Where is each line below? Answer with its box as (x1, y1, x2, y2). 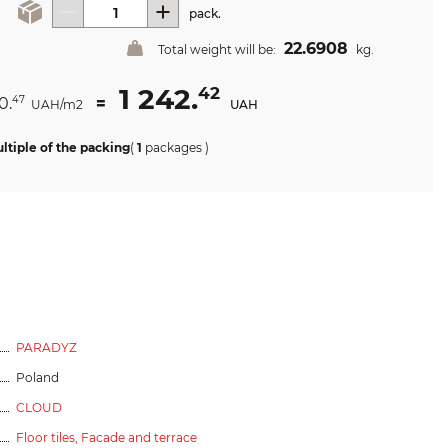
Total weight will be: (158, 42, 279, 57)
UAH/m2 (28, 97, 86, 112)
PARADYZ (16, 339, 77, 355)
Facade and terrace (81, 429, 197, 445)
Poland (16, 369, 59, 385)
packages (145, 140, 202, 155)
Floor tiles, (16, 429, 81, 445)
